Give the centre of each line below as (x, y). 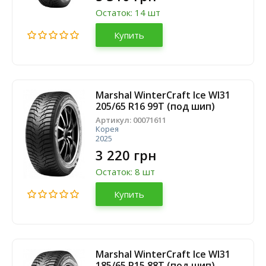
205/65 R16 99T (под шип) (155, 106)
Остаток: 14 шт (128, 12)
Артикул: (114, 120)
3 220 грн (126, 155)
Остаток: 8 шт (125, 172)
